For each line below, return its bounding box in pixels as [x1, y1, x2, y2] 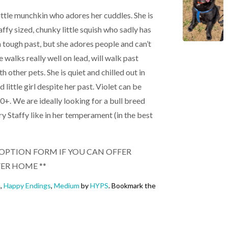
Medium [54, 181, 79, 190]
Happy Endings [4, 181, 51, 190]
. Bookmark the [108, 181, 156, 190]
